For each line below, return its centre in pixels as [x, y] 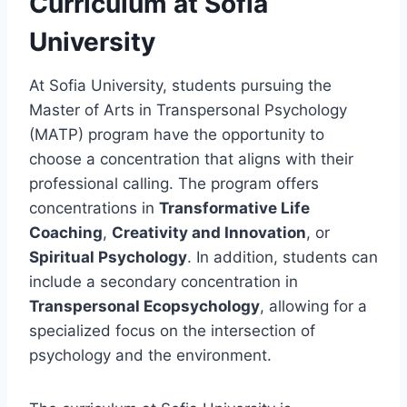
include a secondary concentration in [164, 281]
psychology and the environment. [150, 355]
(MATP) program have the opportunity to [177, 134]
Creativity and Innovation [209, 232]
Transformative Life [234, 208]
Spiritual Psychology [108, 257]
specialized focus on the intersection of [172, 330]
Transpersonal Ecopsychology [144, 306]
